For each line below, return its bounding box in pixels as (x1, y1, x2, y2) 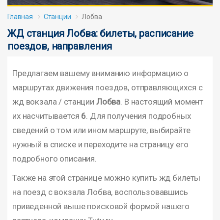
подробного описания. (12, 153, 97, 164)
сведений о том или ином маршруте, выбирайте (12, 125, 191, 135)
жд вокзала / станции (12, 96, 96, 107)
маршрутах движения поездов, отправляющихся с (12, 82, 203, 92)
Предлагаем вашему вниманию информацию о (12, 68, 189, 78)
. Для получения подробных (86, 110, 191, 121)
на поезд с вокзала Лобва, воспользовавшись (12, 187, 188, 197)
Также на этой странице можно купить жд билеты (12, 172, 201, 183)
